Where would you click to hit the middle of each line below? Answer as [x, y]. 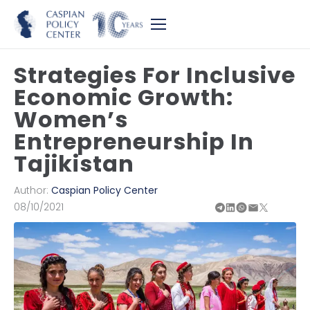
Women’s [71, 119]
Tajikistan [74, 164]
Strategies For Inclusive [155, 75]
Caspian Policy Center [104, 190]
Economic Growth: [124, 97]
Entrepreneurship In [134, 142]
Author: [33, 190]
